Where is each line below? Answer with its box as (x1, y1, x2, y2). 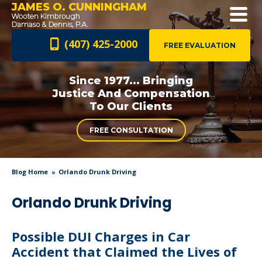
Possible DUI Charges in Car (12, 227, 190, 245)
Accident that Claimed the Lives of (12, 243, 237, 260)
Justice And (52, 87, 121, 100)
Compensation (120, 87, 210, 100)
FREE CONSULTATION (89, 126, 173, 135)
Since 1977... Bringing (69, 74, 193, 87)
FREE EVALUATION (164, 41, 236, 50)
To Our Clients (89, 100, 173, 113)
